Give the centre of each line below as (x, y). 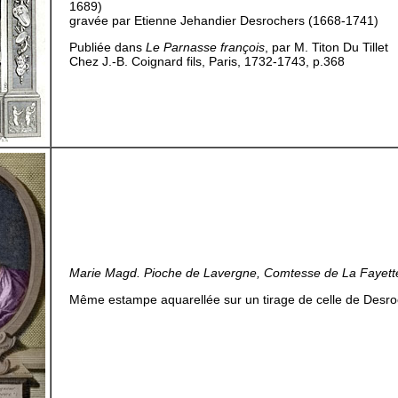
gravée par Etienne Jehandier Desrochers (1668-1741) (224, 20)
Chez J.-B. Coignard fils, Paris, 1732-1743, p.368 (207, 61)
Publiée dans (107, 47)
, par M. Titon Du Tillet (326, 47)
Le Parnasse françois (205, 47)
